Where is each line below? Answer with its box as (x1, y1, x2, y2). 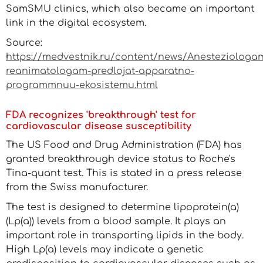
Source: (6, 38, 42, 48)
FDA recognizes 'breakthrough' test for (6, 110, 196, 120)
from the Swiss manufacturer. (6, 182, 148, 193)
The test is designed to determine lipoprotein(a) (6, 202, 239, 213)
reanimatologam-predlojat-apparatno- (6, 66, 194, 76)
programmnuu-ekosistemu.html (6, 80, 158, 90)
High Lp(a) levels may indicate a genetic (6, 244, 204, 255)
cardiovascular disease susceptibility (6, 121, 191, 131)
